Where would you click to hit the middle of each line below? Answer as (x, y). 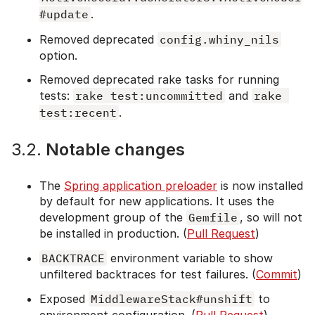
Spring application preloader (141, 185)
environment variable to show (190, 258)
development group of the (113, 217)
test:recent (78, 112)
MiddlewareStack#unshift (172, 298)
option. (58, 55)
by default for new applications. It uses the (157, 201)
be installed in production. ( (113, 233)
